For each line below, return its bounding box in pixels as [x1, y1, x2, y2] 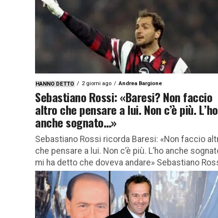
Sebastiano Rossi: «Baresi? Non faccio [35, 88, 213, 106]
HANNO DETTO [36, 80, 74, 87]
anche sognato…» [35, 113, 117, 131]
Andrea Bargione [119, 80, 162, 87]
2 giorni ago [82, 80, 111, 87]
